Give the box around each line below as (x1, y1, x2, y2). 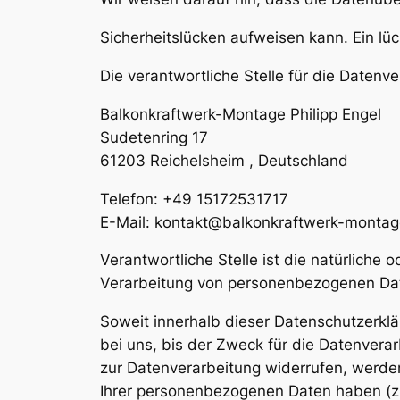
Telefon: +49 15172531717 (100, 189, 288, 208)
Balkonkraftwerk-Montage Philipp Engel (100, 104, 381, 123)
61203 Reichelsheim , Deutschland (100, 151, 348, 170)
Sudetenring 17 (100, 128, 208, 146)
